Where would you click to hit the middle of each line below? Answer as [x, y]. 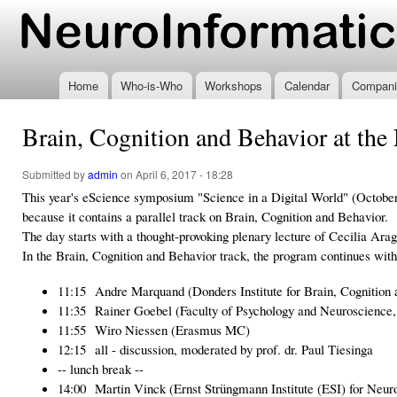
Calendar [307, 86]
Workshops [233, 86]
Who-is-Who [152, 86]
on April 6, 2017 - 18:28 [175, 175]
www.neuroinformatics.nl [144, 41]
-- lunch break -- [101, 369]
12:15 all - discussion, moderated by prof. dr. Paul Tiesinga [215, 350]
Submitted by [55, 175]
